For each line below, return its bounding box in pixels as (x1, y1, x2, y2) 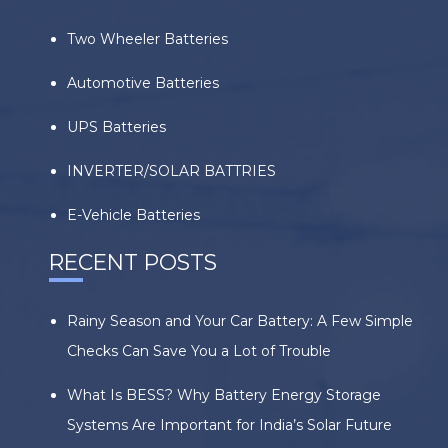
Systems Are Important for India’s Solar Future (67, 416, 392, 434)
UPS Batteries (67, 118, 166, 136)
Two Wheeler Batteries (67, 30, 228, 48)
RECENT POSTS (49, 249, 217, 275)
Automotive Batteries (67, 74, 219, 92)
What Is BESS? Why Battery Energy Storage (67, 386, 381, 404)
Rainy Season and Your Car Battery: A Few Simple (67, 312, 413, 330)
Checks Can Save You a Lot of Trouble (67, 342, 331, 360)
